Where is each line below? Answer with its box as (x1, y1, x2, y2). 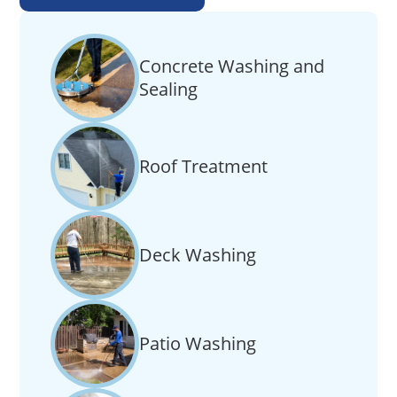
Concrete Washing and (139, 54, 324, 78)
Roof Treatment (139, 154, 268, 178)
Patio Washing (139, 331, 256, 355)
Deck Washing (139, 243, 256, 267)
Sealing (139, 77, 198, 101)
